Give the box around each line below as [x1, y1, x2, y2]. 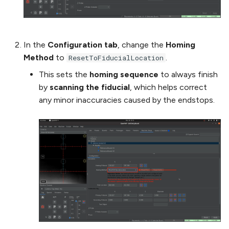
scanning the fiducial [50, 82, 130, 93]
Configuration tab [48, 40, 118, 50]
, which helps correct [130, 82, 207, 93]
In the [24, 40, 48, 50]
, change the [118, 40, 166, 50]
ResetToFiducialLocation [68, 53, 164, 63]
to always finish [158, 70, 218, 80]
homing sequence [89, 70, 158, 80]
